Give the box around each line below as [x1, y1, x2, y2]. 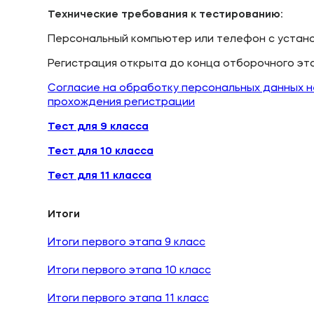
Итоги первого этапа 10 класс [48, 266, 211, 276]
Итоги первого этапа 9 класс [48, 238, 205, 248]
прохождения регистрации [48, 97, 195, 108]
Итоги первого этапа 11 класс [48, 294, 209, 304]
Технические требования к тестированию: [48, 10, 282, 20]
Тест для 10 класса [48, 146, 153, 157]
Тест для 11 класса [48, 171, 151, 182]
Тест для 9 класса [48, 122, 149, 132]
